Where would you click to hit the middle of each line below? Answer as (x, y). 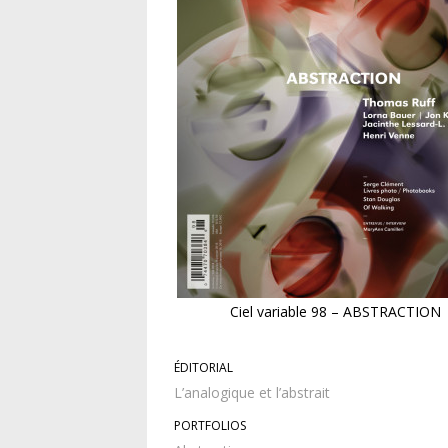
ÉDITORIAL (203, 368)
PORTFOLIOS (210, 426)
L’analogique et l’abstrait (252, 393)
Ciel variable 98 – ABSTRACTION (335, 312)
